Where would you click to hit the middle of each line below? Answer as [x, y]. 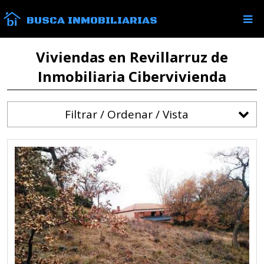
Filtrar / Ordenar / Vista [126, 114]
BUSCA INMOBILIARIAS [92, 21]
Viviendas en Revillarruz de [132, 57]
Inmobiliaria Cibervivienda [132, 76]
